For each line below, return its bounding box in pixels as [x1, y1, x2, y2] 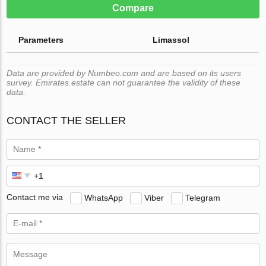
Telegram [185, 192, 221, 202]
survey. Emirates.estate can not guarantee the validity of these [7, 77, 241, 87]
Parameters [18, 34, 64, 45]
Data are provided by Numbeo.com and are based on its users [7, 68, 242, 78]
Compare [112, 2, 154, 13]
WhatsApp [84, 192, 123, 202]
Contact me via [7, 192, 64, 202]
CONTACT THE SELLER [7, 114, 126, 126]
